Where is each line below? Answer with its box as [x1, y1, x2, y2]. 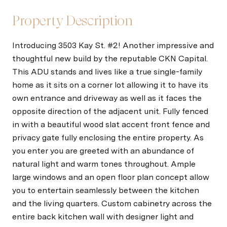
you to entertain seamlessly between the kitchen [12, 185, 199, 195]
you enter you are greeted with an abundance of [12, 146, 194, 156]
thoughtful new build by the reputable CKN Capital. [12, 54, 208, 63]
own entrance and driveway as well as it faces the [12, 93, 202, 103]
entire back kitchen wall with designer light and [12, 212, 194, 221]
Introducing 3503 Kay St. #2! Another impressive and [12, 41, 214, 50]
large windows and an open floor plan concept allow [12, 172, 209, 182]
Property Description [12, 12, 133, 29]
